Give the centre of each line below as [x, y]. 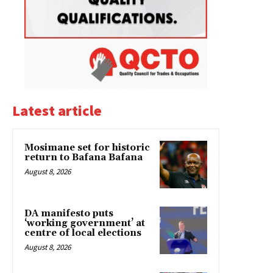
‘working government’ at [85, 223]
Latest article [57, 110]
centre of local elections [83, 233]
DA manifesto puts [69, 213]
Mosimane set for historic [87, 147]
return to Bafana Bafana [83, 157]
